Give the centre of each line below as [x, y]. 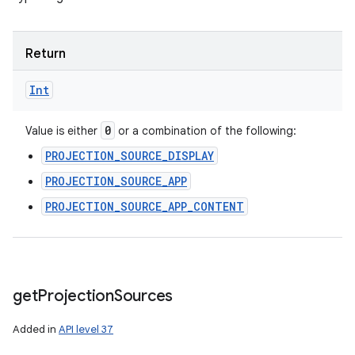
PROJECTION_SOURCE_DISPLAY [130, 156]
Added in [36, 329]
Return [46, 54]
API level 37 [86, 329]
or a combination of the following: [206, 131]
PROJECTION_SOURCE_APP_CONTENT [145, 206]
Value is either [63, 131]
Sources [143, 296]
